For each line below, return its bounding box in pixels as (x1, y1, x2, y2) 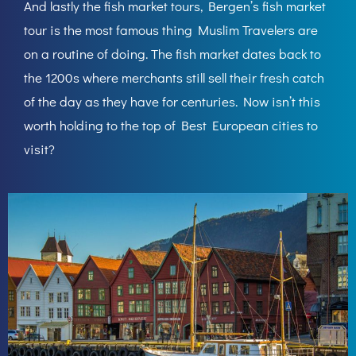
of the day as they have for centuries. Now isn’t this (24, 92, 320, 110)
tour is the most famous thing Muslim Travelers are (24, 21, 318, 39)
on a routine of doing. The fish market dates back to (24, 44, 321, 63)
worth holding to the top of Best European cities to (24, 116, 318, 134)
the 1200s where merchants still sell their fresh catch (24, 68, 324, 87)
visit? (24, 140, 55, 158)
